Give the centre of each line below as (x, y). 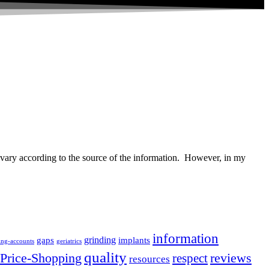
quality (105, 258)
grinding (100, 240)
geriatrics (69, 241)
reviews (231, 258)
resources (150, 259)
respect (190, 258)
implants (134, 240)
